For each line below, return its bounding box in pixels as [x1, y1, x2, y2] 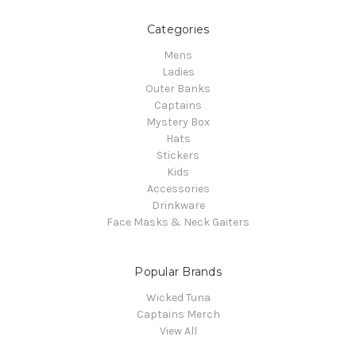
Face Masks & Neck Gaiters [106, 215, 250, 229]
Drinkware [151, 198, 205, 212]
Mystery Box [146, 114, 210, 129]
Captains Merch [136, 307, 220, 321]
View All [159, 323, 197, 338]
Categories [146, 21, 210, 37]
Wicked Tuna [145, 290, 211, 304]
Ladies [161, 64, 195, 79]
